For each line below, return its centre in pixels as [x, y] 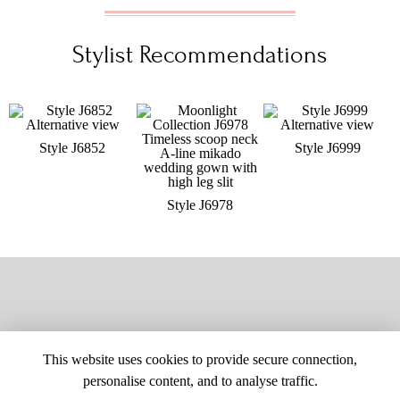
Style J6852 [73, 148]
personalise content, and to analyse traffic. [200, 381]
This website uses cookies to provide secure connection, [200, 359]
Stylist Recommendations [200, 55]
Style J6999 [327, 148]
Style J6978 [200, 205]
